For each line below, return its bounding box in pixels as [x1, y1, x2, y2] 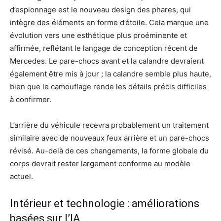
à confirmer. [10, 94, 51, 104]
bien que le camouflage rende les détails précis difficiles [10, 81, 207, 91]
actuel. [10, 171, 33, 181]
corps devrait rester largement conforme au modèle [10, 158, 190, 168]
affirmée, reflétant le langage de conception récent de [10, 43, 198, 53]
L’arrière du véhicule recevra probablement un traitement [10, 120, 209, 130]
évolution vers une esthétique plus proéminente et [10, 30, 187, 40]
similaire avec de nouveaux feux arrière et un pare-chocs [10, 133, 209, 143]
